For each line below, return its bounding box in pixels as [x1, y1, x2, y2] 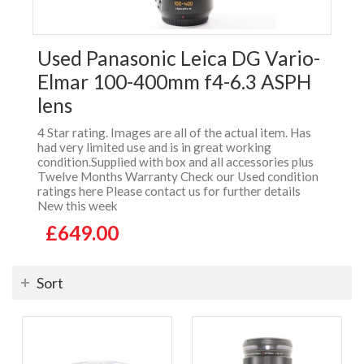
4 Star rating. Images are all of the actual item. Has [37, 125, 311, 141]
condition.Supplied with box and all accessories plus [37, 154, 314, 170]
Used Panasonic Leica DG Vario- [37, 46, 320, 71]
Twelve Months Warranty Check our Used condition [37, 169, 318, 184]
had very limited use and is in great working [37, 140, 271, 155]
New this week [37, 198, 118, 214]
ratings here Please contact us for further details [37, 184, 301, 199]
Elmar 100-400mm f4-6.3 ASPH [37, 70, 311, 94]
